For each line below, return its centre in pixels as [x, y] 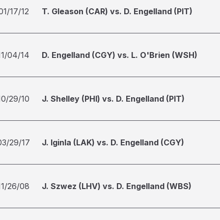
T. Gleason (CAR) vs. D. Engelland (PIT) [117, 11]
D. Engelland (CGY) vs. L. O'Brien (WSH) [120, 55]
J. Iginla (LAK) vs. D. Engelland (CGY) [113, 142]
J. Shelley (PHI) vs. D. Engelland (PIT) [113, 99]
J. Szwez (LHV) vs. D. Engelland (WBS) [117, 186]
